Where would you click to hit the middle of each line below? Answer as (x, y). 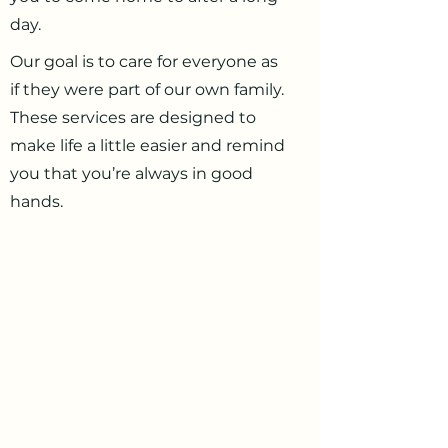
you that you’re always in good (131, 173)
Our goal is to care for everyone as (144, 61)
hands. (36, 201)
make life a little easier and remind (147, 145)
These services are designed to (133, 117)
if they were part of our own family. (147, 89)
